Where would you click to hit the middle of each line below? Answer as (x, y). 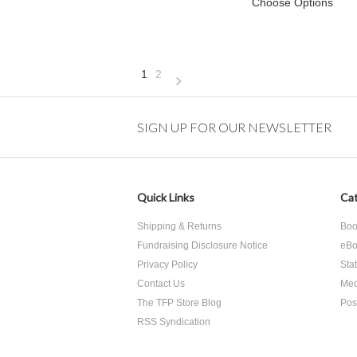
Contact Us (161, 284)
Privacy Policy (167, 265)
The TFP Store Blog (179, 303)
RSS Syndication (174, 322)
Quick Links (166, 197)
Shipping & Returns (179, 226)
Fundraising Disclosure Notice (202, 245)
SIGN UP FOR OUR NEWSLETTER (234, 127)
